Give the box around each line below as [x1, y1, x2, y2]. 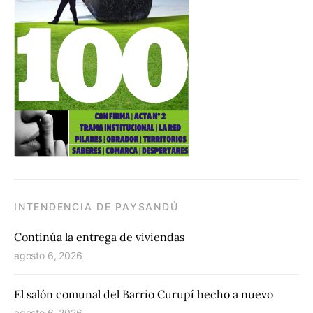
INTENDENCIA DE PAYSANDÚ [14, 201, 179, 213]
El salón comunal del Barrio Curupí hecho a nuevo [14, 287, 273, 302]
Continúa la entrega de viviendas [14, 230, 184, 245]
